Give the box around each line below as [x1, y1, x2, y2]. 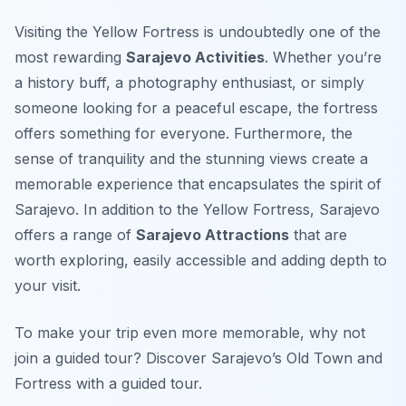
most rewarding [14, 48, 126, 67]
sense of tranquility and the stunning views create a [14, 150, 368, 169]
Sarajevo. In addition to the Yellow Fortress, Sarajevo [14, 200, 380, 219]
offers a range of [14, 226, 136, 245]
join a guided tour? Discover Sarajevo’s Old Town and [14, 349, 382, 368]
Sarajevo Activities [126, 48, 265, 67]
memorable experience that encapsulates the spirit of [14, 175, 382, 194]
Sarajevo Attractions [136, 226, 289, 245]
